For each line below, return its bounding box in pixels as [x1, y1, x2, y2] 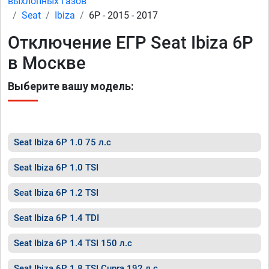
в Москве [8, 53, 86, 73]
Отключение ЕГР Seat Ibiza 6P [8, 32, 253, 53]
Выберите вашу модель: [8, 80, 134, 92]
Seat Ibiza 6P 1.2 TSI [14, 187, 98, 198]
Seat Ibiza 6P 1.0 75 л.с [14, 137, 111, 148]
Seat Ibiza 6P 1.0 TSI [14, 162, 98, 173]
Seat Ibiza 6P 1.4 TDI [14, 213, 99, 223]
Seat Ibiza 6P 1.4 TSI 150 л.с [14, 238, 132, 249]
